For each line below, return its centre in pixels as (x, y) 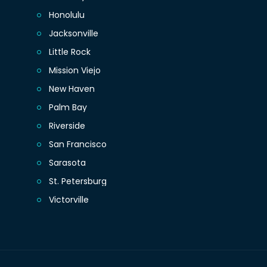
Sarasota (68, 163)
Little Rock (70, 52)
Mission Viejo (75, 71)
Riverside (67, 126)
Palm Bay (68, 108)
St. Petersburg (78, 181)
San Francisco (78, 145)
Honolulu (67, 15)
